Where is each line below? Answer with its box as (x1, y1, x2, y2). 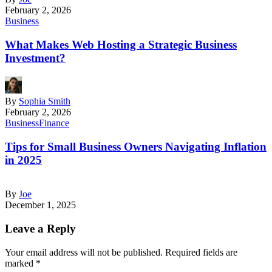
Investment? (5, 52, 66, 65)
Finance (39, 117, 69, 128)
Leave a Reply (5, 222, 76, 236)
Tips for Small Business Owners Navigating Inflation (5, 140, 267, 153)
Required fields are (165, 246, 237, 257)
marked (5, 257, 36, 268)
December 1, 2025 (5, 200, 76, 211)
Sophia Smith (19, 95, 70, 106)
